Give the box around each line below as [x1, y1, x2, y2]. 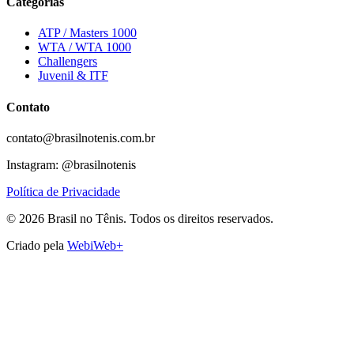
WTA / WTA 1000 [38, 40, 131, 55]
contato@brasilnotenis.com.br [6, 130, 155, 145]
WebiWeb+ [67, 238, 123, 252]
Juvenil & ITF [38, 69, 108, 83]
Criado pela [6, 238, 64, 252]
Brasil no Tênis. [44, 211, 130, 225]
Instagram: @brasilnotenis [6, 157, 136, 171]
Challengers [38, 55, 97, 69]
